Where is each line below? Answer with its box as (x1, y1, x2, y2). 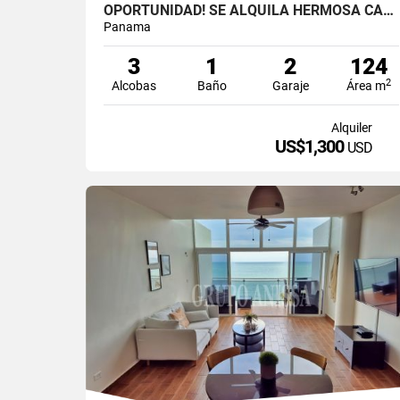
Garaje (271, 78, 309, 93)
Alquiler (331, 120, 373, 135)
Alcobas (111, 78, 156, 93)
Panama (104, 19, 151, 34)
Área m (346, 78, 386, 93)
